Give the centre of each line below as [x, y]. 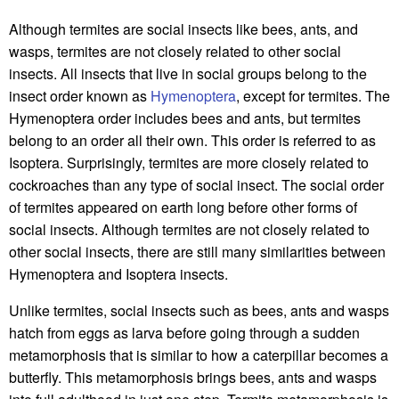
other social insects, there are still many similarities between [197, 252]
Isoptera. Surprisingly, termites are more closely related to [189, 163]
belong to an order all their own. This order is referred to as [192, 141]
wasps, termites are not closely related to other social [175, 52]
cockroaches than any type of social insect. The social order [196, 185]
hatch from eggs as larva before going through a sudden [184, 333]
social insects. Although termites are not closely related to [189, 230]
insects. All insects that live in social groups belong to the [188, 74]
